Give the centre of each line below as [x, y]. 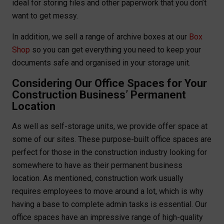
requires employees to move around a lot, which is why [108, 191]
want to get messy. [45, 16]
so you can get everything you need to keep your [115, 50]
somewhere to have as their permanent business [97, 165]
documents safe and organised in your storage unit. [101, 63]
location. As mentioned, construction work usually [98, 178]
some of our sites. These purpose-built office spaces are [112, 139]
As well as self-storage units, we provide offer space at [110, 126]
